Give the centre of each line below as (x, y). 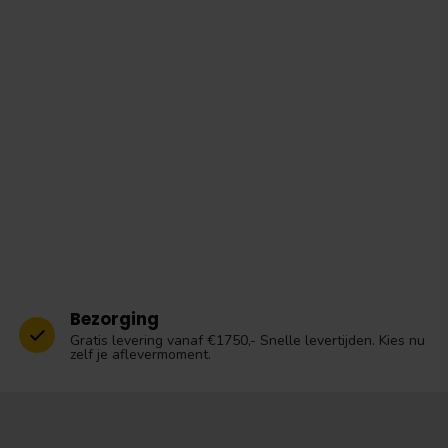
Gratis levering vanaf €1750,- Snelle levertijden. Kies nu (247, 340)
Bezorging (114, 318)
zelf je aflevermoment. (140, 354)
